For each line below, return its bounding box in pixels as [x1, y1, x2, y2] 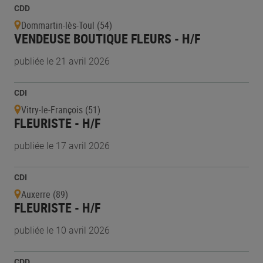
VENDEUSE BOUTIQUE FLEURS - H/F [14, 30, 200, 47]
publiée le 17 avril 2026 [14, 140, 110, 151]
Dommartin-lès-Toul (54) [21, 19, 112, 32]
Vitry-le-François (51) [21, 103, 100, 116]
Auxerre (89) [21, 188, 68, 201]
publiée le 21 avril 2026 [14, 56, 110, 67]
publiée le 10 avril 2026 [14, 225, 110, 236]
